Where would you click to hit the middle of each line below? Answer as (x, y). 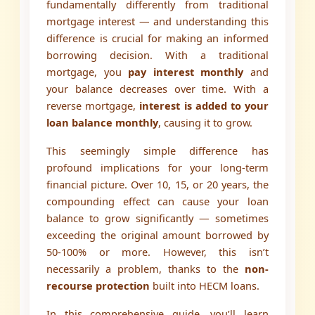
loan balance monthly (103, 123)
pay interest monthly (186, 72)
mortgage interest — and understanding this (157, 21)
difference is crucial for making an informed (157, 38)
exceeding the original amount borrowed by (157, 235)
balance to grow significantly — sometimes (157, 218)
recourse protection (98, 286)
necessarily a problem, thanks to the (146, 269)
